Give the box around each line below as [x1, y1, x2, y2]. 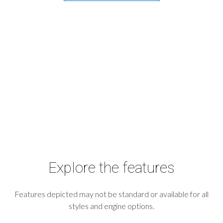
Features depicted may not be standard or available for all [14, 189, 209, 199]
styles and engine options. [69, 201, 154, 211]
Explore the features [48, 158, 175, 176]
